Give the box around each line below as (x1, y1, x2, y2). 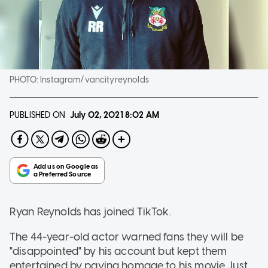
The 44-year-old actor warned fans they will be (10, 230, 243, 243)
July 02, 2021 (69, 109, 123, 120)
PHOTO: (10, 74, 41, 85)
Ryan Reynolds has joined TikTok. (10, 205, 171, 218)
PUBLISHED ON (10, 109, 65, 120)
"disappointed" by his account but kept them (10, 244, 227, 258)
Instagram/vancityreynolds (40, 74, 149, 85)
